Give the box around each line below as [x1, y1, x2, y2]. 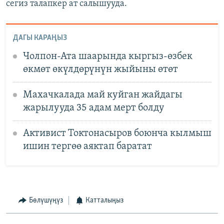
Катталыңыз [85, 196, 123, 205]
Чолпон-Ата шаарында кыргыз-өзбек [22, 51, 192, 61]
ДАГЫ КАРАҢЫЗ [12, 33, 67, 42]
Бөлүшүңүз [28, 196, 63, 205]
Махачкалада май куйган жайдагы [22, 89, 182, 100]
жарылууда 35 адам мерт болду [22, 102, 164, 113]
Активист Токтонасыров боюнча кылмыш [22, 128, 211, 138]
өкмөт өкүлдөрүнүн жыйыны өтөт [22, 64, 178, 74]
